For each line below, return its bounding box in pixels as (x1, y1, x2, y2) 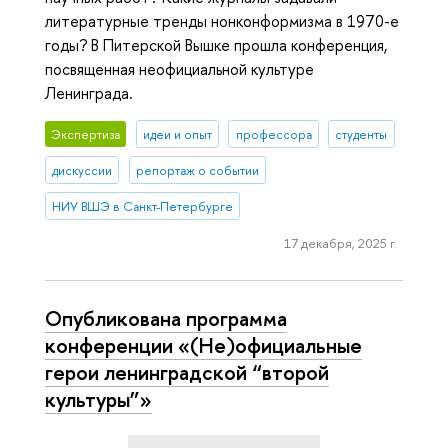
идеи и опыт (142, 125, 212, 143)
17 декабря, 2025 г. (283, 233, 397, 252)
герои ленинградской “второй (45, 357, 329, 386)
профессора (235, 125, 312, 143)
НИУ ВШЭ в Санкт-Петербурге (52, 197, 234, 215)
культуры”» (45, 384, 152, 413)
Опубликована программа (45, 303, 287, 332)
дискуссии (52, 161, 113, 179)
